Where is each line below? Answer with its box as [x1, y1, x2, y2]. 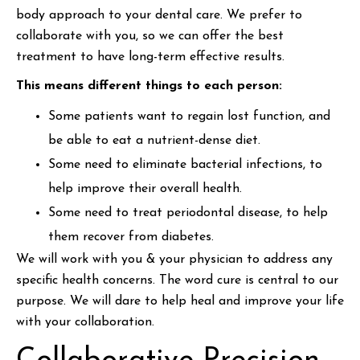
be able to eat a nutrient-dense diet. [48, 134, 260, 147]
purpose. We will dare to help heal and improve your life [16, 295, 344, 308]
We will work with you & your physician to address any [16, 253, 333, 266]
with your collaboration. [16, 316, 154, 329]
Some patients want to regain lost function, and [48, 110, 330, 123]
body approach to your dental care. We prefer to [16, 9, 302, 22]
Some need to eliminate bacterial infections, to [48, 158, 322, 171]
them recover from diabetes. [48, 231, 214, 243]
